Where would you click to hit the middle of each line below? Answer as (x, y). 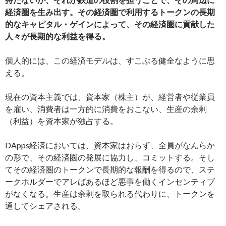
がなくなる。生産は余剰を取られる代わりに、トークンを (110, 194)
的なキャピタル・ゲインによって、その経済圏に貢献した (110, 24)
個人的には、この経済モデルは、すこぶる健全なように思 (110, 61)
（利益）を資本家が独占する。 (62, 121)
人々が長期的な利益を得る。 (58, 36)
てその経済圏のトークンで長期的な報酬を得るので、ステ (110, 169)
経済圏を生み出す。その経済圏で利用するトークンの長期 (110, 12)
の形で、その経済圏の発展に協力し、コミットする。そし (110, 157)
